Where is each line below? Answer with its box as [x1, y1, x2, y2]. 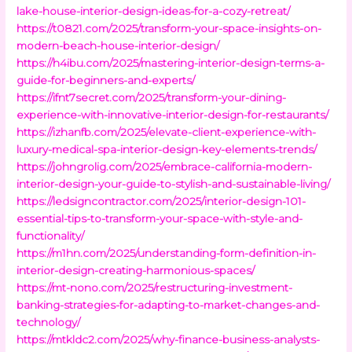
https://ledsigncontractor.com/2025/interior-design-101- [16, 194, 306, 207]
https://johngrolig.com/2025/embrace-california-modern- [16, 159, 313, 173]
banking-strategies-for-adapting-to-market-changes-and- [16, 298, 321, 311]
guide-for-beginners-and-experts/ [16, 73, 196, 86]
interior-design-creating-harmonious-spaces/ [16, 263, 255, 277]
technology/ [16, 315, 81, 328]
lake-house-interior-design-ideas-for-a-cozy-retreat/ [16, 4, 291, 17]
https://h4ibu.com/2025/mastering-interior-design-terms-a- [16, 56, 325, 69]
